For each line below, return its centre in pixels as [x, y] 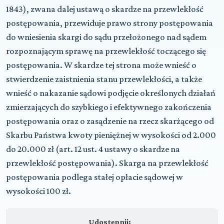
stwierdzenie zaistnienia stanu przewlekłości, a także [104, 79]
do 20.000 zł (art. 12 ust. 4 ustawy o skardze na [93, 149]
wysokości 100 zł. [38, 191]
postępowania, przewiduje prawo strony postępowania [109, 23]
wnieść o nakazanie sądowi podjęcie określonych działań [111, 93]
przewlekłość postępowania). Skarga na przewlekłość [107, 163]
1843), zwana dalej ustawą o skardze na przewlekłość [105, 9]
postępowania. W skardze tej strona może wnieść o [101, 65]
